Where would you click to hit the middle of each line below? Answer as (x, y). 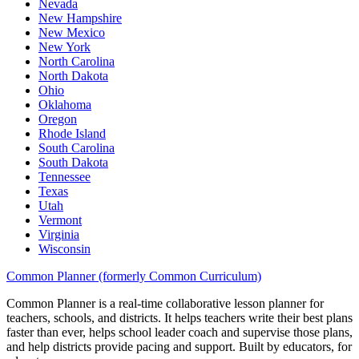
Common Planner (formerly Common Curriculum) (134, 276)
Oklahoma (65, 104)
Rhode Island (72, 133)
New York (65, 46)
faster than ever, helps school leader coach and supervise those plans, (179, 332)
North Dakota (73, 75)
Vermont (60, 220)
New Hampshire (80, 18)
